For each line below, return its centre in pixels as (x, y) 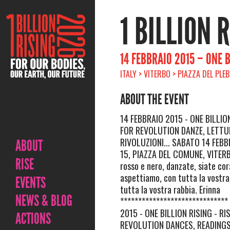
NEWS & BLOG (44, 201)
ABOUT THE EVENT (154, 100)
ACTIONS (33, 219)
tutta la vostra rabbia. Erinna (170, 189)
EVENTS (31, 183)
